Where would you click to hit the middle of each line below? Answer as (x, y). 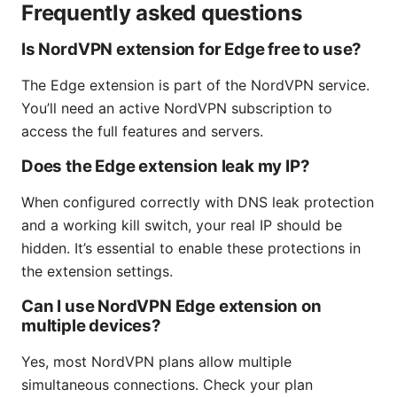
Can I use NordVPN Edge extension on (171, 307)
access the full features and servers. (142, 132)
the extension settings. (97, 272)
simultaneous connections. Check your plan (167, 385)
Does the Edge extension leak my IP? (166, 167)
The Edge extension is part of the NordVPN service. (195, 86)
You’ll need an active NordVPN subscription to (177, 109)
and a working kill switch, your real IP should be (182, 226)
